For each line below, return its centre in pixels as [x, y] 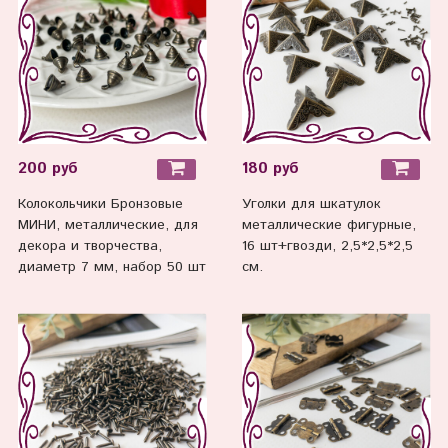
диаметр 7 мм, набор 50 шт [111, 267]
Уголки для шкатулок [311, 204]
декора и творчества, [89, 246]
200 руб [47, 168]
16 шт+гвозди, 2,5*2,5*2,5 [327, 246]
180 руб [270, 168]
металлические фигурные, [328, 225]
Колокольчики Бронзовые [100, 204]
